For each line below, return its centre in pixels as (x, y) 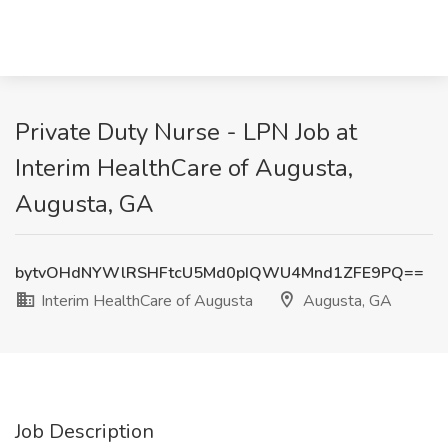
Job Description (84, 431)
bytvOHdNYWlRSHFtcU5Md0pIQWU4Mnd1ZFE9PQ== (219, 273)
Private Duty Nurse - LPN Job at (186, 132)
